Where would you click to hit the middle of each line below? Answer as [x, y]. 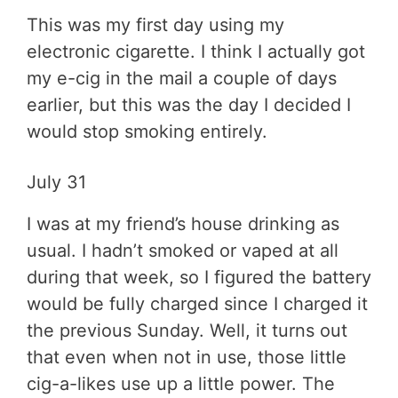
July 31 [56, 182]
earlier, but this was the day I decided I [189, 104]
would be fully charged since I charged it [197, 303]
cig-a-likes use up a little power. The [181, 383]
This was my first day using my [155, 24]
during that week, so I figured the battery [199, 277]
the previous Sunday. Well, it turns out [187, 330]
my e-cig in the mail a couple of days [182, 78]
